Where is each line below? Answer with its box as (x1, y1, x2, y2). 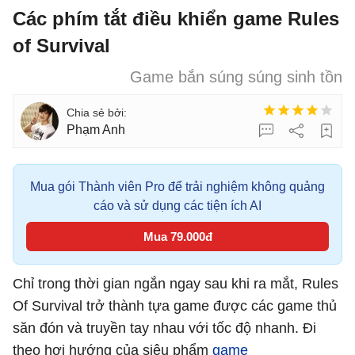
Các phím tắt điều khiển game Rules (13, 8, 339, 29)
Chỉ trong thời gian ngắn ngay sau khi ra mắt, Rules (13, 276, 338, 292)
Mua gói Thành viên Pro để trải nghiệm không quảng (30, 180, 325, 193)
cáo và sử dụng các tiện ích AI (94, 199, 261, 212)
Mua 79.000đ (143, 230, 212, 243)
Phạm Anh (67, 123, 125, 136)
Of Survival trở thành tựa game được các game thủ (13, 298, 337, 314)
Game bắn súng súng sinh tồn (130, 68, 342, 86)
